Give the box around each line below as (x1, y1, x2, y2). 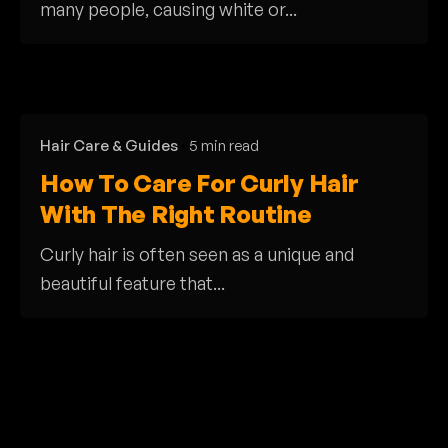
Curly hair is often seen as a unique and (40, 242, 354, 265)
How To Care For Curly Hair (40, 167, 359, 198)
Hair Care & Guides (40, 135, 178, 155)
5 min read (189, 135, 259, 155)
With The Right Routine (40, 198, 312, 229)
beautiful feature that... (40, 271, 225, 294)
